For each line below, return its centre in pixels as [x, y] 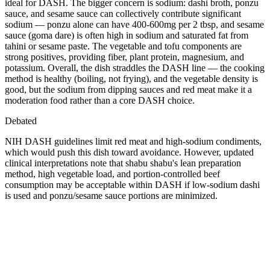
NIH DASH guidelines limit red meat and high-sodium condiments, [133, 141]
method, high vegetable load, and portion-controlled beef [112, 174]
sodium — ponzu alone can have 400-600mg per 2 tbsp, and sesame [134, 24]
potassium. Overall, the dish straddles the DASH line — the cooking [135, 67]
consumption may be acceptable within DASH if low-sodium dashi [132, 184]
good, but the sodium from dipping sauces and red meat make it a [128, 89]
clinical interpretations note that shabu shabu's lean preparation [123, 163]
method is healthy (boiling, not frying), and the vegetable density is [131, 78]
